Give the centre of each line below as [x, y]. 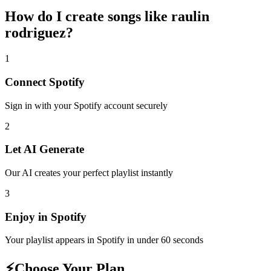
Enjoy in [28, 217]
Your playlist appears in [51, 240]
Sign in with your [39, 105]
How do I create [56, 17]
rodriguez [35, 33]
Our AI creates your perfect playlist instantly [89, 172]
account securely [135, 105]
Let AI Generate [44, 149]
